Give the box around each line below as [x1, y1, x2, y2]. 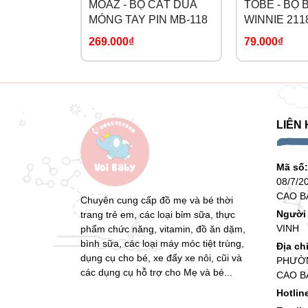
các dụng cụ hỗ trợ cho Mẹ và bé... [80, 266, 232, 278]
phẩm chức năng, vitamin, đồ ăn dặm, [80, 223, 245, 234]
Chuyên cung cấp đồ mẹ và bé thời [80, 194, 233, 206]
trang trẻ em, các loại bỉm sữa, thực [80, 208, 235, 220]
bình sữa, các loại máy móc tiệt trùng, [80, 237, 244, 249]
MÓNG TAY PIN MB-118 [89, 13, 208, 25]
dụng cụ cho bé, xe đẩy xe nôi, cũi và [80, 252, 242, 263]
